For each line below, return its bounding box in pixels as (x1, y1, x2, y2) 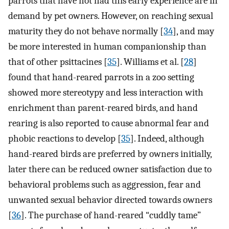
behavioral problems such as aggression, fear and (8, 178, 201, 190)
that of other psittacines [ (8, 56, 107, 67)
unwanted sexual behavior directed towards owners (8, 194, 212, 205)
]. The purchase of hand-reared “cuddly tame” (21, 209, 201, 221)
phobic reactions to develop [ (8, 132, 121, 144)
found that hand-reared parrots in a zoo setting (8, 71, 194, 83)
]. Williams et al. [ (117, 56, 184, 67)
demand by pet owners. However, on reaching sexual (8, 10, 213, 21)
